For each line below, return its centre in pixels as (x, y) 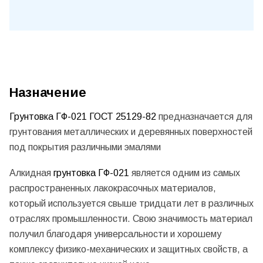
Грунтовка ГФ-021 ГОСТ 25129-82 (83, 117)
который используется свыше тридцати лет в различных (131, 203)
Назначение (48, 92)
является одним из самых (185, 173)
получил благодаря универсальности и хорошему (115, 234)
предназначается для (204, 117)
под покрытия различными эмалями (85, 147)
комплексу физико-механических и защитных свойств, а (129, 249)
